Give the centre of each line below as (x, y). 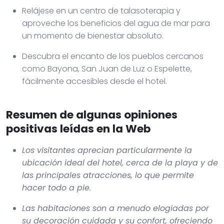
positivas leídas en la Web (78, 128)
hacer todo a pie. (56, 187)
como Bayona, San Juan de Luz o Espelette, (107, 68)
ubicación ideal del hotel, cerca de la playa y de (120, 162)
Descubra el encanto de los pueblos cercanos (113, 56)
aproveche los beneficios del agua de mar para (116, 23)
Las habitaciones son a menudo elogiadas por (115, 208)
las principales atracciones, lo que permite (108, 175)
